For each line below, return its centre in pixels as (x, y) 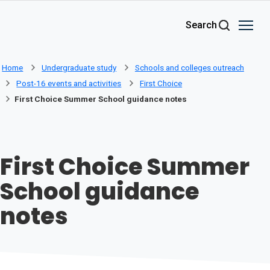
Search (201, 25)
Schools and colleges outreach (189, 67)
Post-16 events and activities (69, 83)
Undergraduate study (79, 67)
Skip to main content (58, 19)
